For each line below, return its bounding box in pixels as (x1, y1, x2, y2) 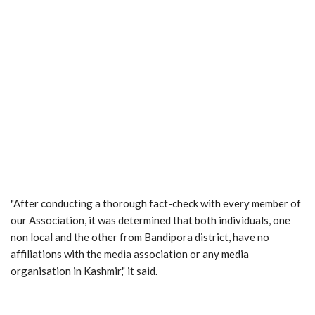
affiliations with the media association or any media (11, 247, 249, 260)
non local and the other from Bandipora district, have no (11, 230, 269, 243)
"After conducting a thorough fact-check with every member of (11, 196, 301, 210)
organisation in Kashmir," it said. (11, 264, 157, 277)
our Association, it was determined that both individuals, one (11, 213, 290, 226)
